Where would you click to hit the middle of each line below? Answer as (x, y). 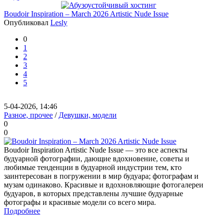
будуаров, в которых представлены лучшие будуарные (93, 194)
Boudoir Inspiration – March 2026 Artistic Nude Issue (86, 14)
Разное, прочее (28, 115)
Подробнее (22, 211)
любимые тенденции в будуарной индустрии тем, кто (93, 167)
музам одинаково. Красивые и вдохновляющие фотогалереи (104, 185)
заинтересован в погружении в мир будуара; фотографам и (101, 176)
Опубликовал (27, 23)
